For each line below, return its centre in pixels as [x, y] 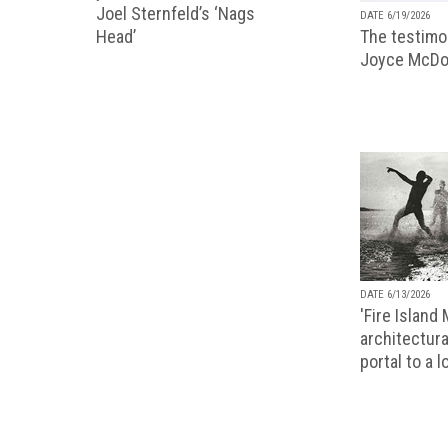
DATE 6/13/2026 [395, 294]
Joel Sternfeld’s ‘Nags [175, 13]
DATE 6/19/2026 [395, 15]
